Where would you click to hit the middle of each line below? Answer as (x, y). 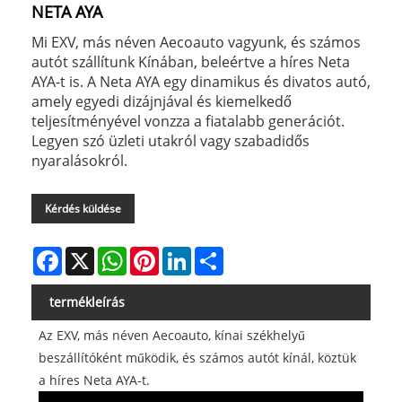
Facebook (90, 254)
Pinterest (186, 254)
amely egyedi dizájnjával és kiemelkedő (162, 102)
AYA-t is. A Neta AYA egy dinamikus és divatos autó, (201, 82)
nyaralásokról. (79, 161)
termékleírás (87, 302)
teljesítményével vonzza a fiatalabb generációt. (188, 122)
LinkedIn (217, 254)
